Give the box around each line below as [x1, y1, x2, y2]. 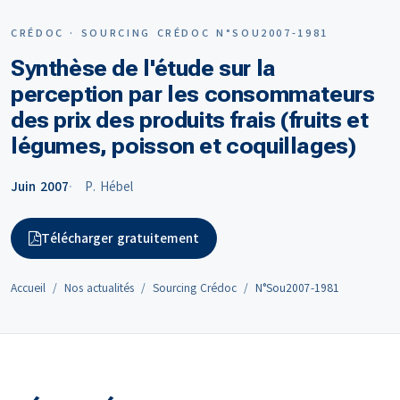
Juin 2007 [11, 178, 69, 196]
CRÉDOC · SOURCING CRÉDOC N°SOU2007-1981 [11, 26, 329, 40]
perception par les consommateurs [11, 80, 375, 107]
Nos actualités [64, 280, 134, 296]
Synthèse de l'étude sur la [11, 54, 276, 81]
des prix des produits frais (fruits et [11, 106, 369, 133]
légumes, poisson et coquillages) [11, 132, 356, 159]
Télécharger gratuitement [41, 229, 199, 247]
